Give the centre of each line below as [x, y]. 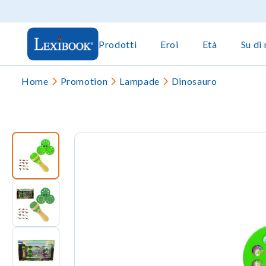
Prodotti [118, 44]
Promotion [84, 81]
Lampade [140, 81]
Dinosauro [194, 81]
